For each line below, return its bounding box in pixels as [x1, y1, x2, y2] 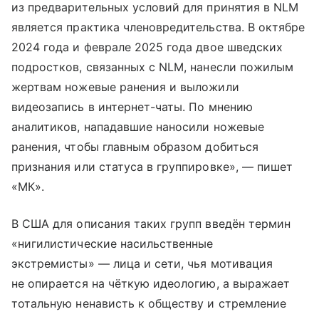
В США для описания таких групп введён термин [11, 216, 291, 231]
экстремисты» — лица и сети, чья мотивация [11, 256, 273, 271]
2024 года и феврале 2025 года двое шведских [11, 40, 283, 54]
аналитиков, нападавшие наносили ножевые [11, 120, 264, 134]
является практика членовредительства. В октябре [11, 20, 305, 34]
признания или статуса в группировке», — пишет [11, 159, 293, 174]
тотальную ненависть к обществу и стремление [11, 296, 287, 310]
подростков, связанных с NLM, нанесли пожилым [11, 60, 294, 74]
